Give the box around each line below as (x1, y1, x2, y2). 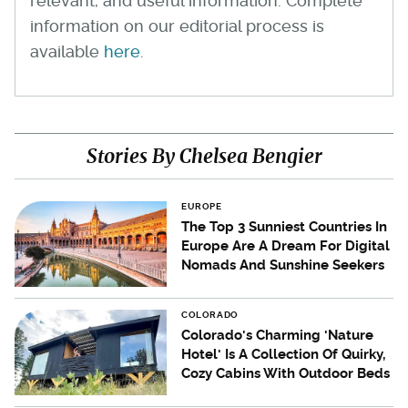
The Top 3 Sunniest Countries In (181, 219, 388, 235)
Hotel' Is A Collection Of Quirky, (181, 346, 386, 363)
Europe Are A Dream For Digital (181, 238, 391, 254)
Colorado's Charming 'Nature (181, 327, 374, 344)
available (30, 42, 104, 61)
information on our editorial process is (30, 16, 324, 36)
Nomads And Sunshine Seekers (181, 257, 385, 273)
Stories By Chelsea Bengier (86, 144, 322, 168)
